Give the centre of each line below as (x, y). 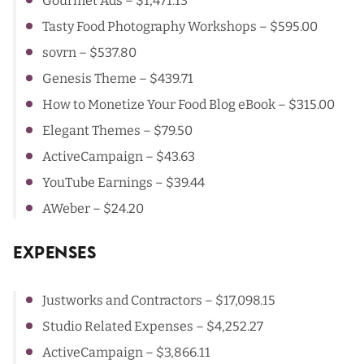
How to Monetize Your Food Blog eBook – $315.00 (188, 104)
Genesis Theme (89, 78)
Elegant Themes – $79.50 (117, 130)
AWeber (66, 208)
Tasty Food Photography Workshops (149, 26)
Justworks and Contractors (122, 300)
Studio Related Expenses (118, 326)
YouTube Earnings (97, 182)
